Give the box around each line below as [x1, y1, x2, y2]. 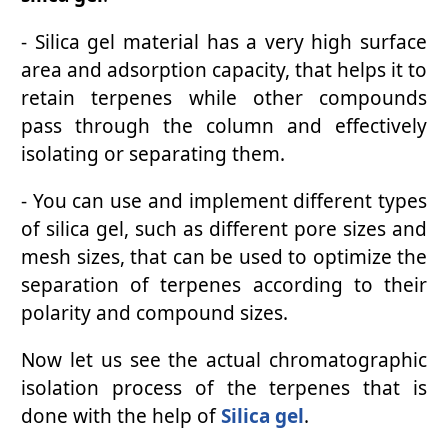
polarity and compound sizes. [21, 300, 288, 327]
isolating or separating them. [21, 141, 285, 168]
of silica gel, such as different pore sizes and [21, 216, 427, 243]
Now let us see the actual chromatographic [21, 347, 427, 374]
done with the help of [21, 403, 221, 430]
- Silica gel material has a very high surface [21, 29, 427, 56]
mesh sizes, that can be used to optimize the [21, 244, 427, 271]
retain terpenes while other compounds [21, 85, 427, 112]
